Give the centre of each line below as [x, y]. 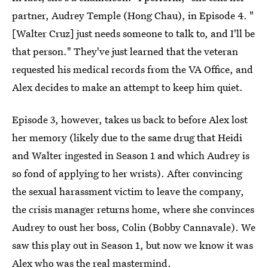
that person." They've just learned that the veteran [125, 51]
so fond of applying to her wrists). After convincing [127, 173]
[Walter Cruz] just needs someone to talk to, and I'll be [133, 33]
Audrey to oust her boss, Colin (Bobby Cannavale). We [134, 227]
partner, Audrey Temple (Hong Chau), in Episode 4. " [133, 15]
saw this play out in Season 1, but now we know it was [133, 245]
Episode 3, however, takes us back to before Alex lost [130, 119]
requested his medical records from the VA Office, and [133, 69]
